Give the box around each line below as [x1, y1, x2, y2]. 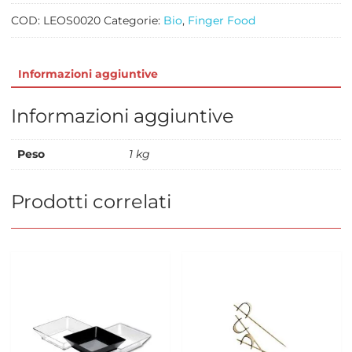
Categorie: [103, 13, 163, 28]
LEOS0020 [42, 13, 101, 28]
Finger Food [187, 13, 255, 28]
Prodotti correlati [10, 189, 171, 213]
